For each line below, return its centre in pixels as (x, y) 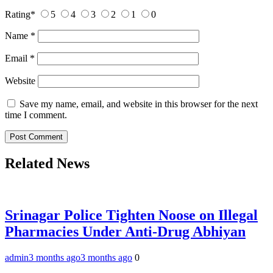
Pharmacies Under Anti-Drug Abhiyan (125, 231)
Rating (18, 15)
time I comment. (36, 115)
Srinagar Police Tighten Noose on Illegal (131, 215)
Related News (47, 164)
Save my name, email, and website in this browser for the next (139, 104)
